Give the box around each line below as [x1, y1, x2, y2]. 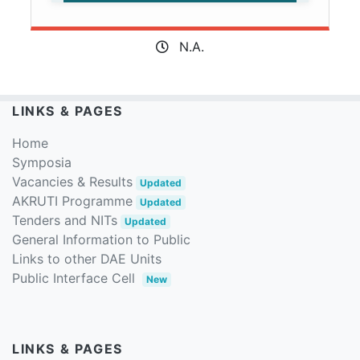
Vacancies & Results [12, 173, 133, 190]
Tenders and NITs [12, 211, 117, 228]
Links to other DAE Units [12, 250, 162, 267]
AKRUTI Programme [12, 192, 133, 209]
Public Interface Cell [12, 269, 135, 286]
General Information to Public [12, 231, 190, 247]
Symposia [12, 153, 72, 170]
